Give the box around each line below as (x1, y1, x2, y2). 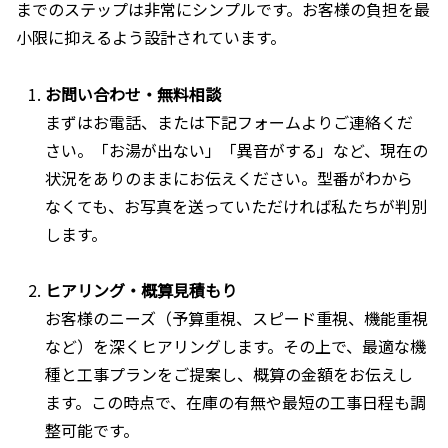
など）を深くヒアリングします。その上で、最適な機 (45, 334, 427, 359)
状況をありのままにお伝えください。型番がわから (45, 165, 414, 190)
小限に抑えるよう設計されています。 (16, 24, 286, 49)
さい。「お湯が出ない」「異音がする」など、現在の (45, 137, 429, 162)
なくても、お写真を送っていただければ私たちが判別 (45, 193, 428, 218)
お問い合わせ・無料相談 (45, 81, 222, 106)
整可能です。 (45, 418, 140, 443)
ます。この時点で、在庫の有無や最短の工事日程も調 (45, 390, 427, 415)
